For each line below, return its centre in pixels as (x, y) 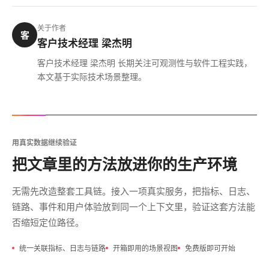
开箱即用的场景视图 (145, 248)
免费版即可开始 (210, 248)
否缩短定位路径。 (48, 222)
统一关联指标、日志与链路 (62, 248)
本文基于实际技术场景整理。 (92, 77)
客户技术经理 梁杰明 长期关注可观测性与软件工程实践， (145, 63)
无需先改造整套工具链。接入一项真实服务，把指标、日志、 (134, 191)
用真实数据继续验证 (44, 143)
